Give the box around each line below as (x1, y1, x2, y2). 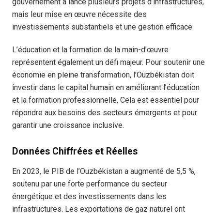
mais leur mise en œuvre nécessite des (12, 9, 147, 19)
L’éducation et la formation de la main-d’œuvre (12, 45, 169, 54)
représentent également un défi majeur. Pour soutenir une (12, 57, 205, 67)
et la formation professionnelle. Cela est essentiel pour (12, 95, 199, 105)
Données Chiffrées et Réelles (12, 145, 138, 157)
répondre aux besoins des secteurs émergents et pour (12, 108, 197, 117)
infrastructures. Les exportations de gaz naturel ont (12, 204, 185, 214)
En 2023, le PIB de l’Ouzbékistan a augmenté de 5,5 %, (12, 167, 196, 176)
